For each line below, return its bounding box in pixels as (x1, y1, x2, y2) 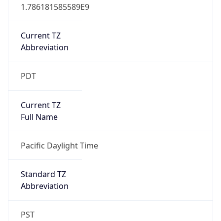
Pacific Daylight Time (20, 140, 98, 151)
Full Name (20, 111, 58, 122)
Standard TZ (20, 169, 66, 180)
